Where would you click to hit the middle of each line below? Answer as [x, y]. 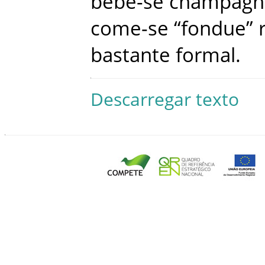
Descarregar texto [165, 99]
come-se [130, 28]
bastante [130, 54]
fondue [214, 28]
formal [206, 54]
